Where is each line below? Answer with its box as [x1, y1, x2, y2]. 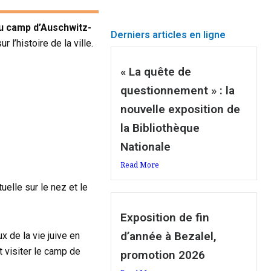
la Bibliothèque [120, 121, 200, 135]
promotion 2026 [120, 248, 206, 263]
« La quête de [120, 65, 192, 79]
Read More [120, 160, 160, 171]
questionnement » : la [120, 83, 235, 98]
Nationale [120, 140, 171, 154]
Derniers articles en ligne [111, 29, 226, 41]
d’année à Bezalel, [120, 229, 217, 244]
